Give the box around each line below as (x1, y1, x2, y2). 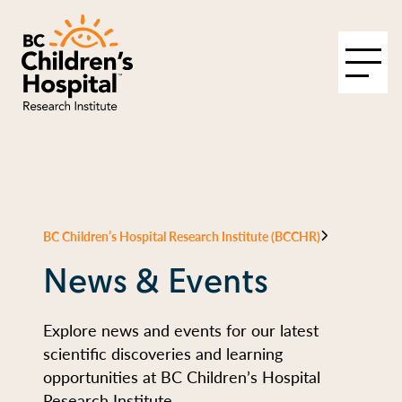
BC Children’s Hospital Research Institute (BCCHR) (43, 227, 320, 245)
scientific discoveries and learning (43, 342, 283, 364)
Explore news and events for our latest (43, 319, 319, 341)
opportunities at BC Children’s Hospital (43, 365, 320, 388)
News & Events (43, 259, 268, 302)
